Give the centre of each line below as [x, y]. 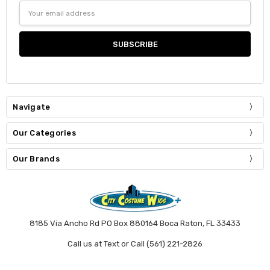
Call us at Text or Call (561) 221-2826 [135, 244]
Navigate [32, 107]
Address [35, 18]
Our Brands [36, 159]
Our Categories [44, 133]
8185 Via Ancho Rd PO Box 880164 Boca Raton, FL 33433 [135, 224]
